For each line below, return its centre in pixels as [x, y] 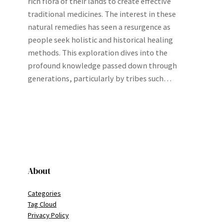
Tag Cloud [42, 204]
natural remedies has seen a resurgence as [99, 27]
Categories [44, 194]
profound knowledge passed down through [102, 65]
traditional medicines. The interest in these [102, 14]
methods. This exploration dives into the [98, 53]
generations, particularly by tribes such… [100, 78]
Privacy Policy [48, 215]
